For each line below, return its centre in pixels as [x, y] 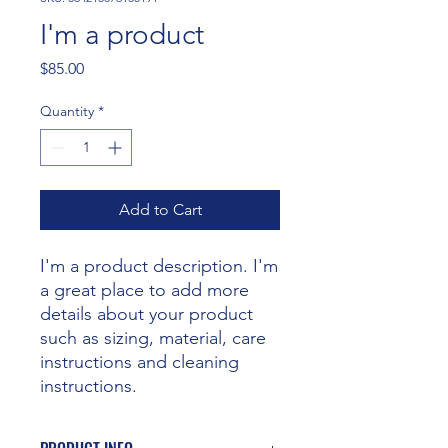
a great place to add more [144, 290]
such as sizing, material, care [153, 338]
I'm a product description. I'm [159, 266]
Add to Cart [160, 209]
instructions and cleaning [139, 362]
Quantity [67, 111]
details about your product [146, 314]
